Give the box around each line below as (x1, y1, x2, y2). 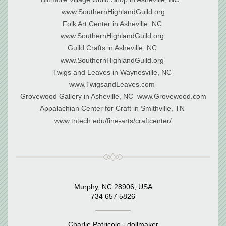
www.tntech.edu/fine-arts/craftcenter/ (54, 117, 172, 125)
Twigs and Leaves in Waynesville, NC (52, 68, 172, 76)
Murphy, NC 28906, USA (74, 183, 152, 191)
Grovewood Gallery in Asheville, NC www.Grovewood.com (20, 92, 206, 100)
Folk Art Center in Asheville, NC (62, 20, 162, 28)
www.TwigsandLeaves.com (69, 80, 157, 88)
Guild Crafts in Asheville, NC (67, 44, 157, 52)
